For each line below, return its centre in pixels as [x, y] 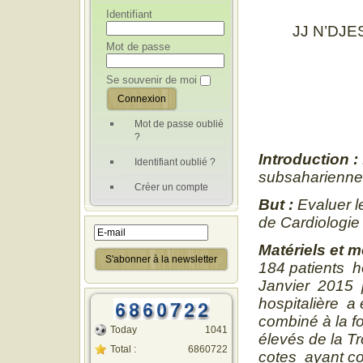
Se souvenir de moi [152, 79]
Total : [123, 349]
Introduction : [308, 159]
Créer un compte [171, 187]
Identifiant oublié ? [175, 162]
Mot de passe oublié [179, 124]
